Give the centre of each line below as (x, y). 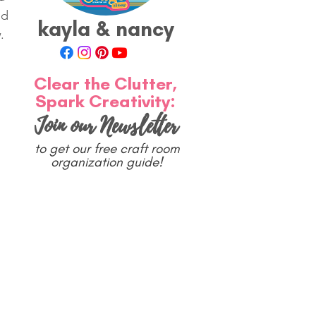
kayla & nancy (105, 28)
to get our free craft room (107, 148)
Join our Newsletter (105, 126)
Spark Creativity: (105, 101)
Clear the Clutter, (105, 83)
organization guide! (107, 162)
